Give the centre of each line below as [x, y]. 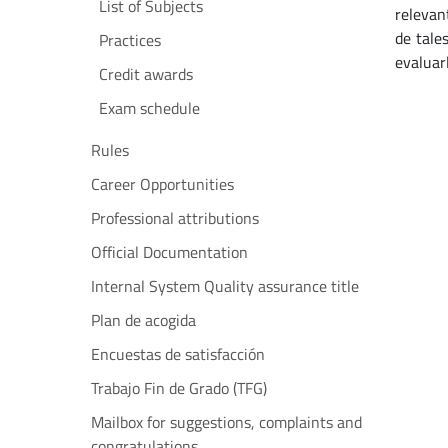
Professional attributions [175, 218]
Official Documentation [169, 252]
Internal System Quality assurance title [225, 286]
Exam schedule [149, 108]
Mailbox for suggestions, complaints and [226, 422]
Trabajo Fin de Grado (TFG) [179, 388]
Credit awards [146, 74]
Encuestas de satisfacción [178, 354]
